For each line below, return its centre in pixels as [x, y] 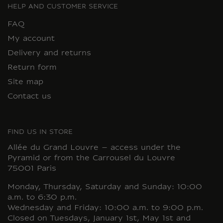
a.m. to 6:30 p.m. [42, 198]
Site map [25, 83]
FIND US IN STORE [40, 133]
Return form [32, 68]
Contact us [29, 97]
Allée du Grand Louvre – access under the [94, 148]
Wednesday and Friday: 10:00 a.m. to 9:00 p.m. [105, 209]
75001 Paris [32, 169]
